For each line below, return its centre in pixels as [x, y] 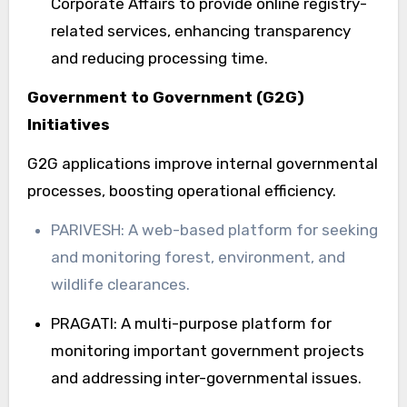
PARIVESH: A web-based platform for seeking [214, 229]
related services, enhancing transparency [200, 30]
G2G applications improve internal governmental [202, 163]
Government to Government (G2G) [165, 97]
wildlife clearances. [120, 284]
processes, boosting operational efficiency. [181, 190]
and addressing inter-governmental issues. [206, 377]
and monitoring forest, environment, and [198, 257]
